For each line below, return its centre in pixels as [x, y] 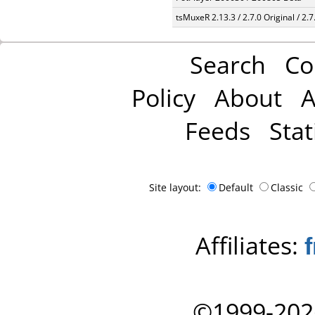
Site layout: [176, 187]
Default [237, 187]
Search [227, 64]
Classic [288, 187]
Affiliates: [250, 245]
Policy [163, 97]
